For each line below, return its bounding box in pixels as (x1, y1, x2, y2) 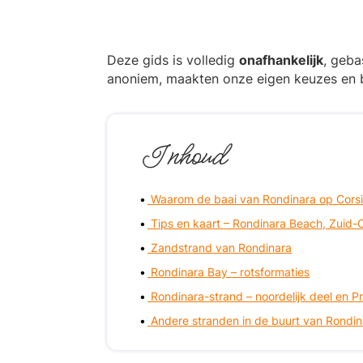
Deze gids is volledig (107, 52, 239, 69)
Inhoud (139, 136, 226, 177)
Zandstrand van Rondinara (151, 241, 292, 255)
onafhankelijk (239, 52, 323, 69)
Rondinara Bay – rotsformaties (151, 265, 310, 280)
